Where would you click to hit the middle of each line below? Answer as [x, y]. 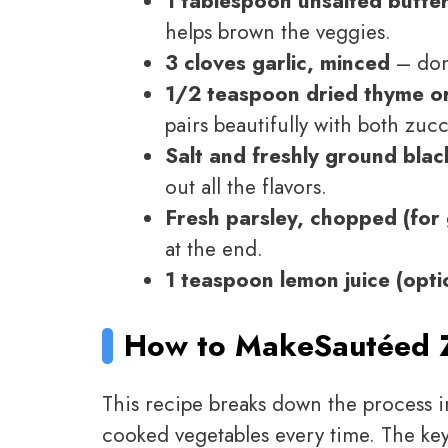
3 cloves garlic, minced [277, 63]
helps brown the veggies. [278, 32]
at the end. [214, 249]
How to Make [219, 345]
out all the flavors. [246, 187]
